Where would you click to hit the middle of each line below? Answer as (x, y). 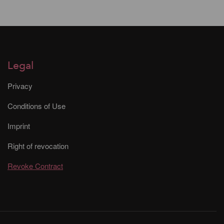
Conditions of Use (36, 105)
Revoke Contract (35, 165)
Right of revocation (38, 145)
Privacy (20, 85)
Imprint (19, 125)
